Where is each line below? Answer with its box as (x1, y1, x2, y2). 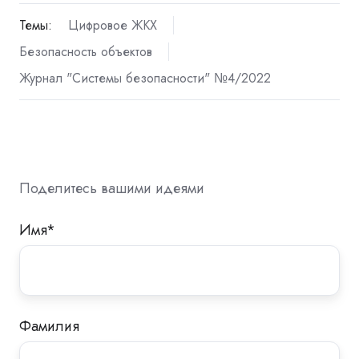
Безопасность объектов (19, 42, 152, 62)
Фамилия (19, 316, 79, 337)
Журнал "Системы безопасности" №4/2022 (19, 69, 271, 88)
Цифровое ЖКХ (67, 16, 157, 35)
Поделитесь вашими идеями (19, 178, 204, 200)
